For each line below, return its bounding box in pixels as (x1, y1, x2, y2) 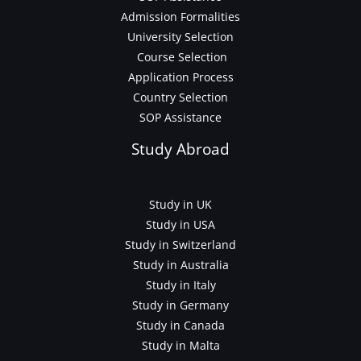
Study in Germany (132, 297, 229, 313)
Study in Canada (136, 317, 225, 334)
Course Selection (134, 48, 227, 64)
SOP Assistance (139, 109, 222, 125)
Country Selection (133, 89, 228, 105)
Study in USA (146, 217, 215, 233)
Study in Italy (145, 277, 216, 293)
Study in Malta (141, 338, 220, 354)
